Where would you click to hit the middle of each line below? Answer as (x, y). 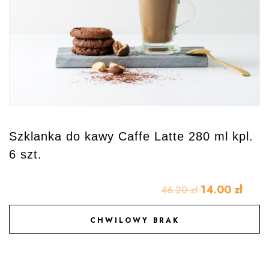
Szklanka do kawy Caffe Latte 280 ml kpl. (131, 136)
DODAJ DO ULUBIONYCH (140, 222)
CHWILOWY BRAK (134, 221)
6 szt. (26, 154)
